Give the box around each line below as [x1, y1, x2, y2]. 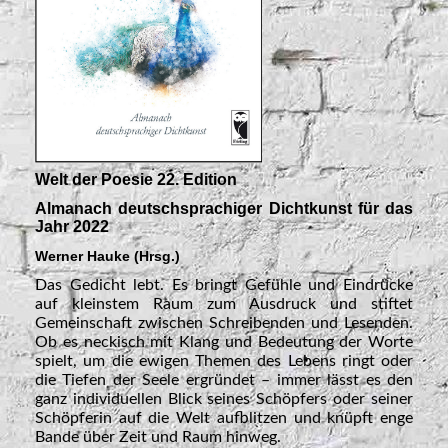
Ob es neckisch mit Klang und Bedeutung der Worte [35, 334, 413, 351]
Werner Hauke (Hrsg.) [35, 248, 180, 265]
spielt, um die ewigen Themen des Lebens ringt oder [35, 353, 413, 370]
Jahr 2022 [35, 217, 109, 235]
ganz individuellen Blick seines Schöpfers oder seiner [35, 391, 413, 408]
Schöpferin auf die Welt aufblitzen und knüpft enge [35, 410, 413, 427]
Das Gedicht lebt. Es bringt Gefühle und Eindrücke [35, 277, 413, 294]
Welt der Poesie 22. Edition [35, 170, 237, 188]
